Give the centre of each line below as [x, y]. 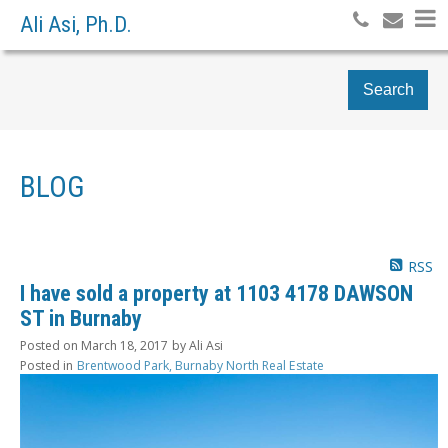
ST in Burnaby [81, 318]
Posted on [50, 345]
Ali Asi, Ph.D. [76, 24]
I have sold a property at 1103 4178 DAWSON [216, 293]
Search [388, 89]
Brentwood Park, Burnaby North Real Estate [200, 365]
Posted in [46, 365]
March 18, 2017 [124, 345]
